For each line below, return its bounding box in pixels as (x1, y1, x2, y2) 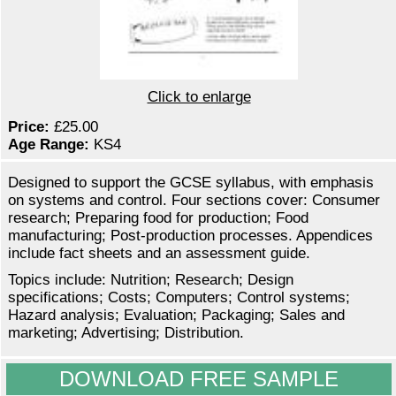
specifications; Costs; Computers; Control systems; (8, 289, 350, 307)
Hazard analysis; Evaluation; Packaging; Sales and (8, 307, 345, 324)
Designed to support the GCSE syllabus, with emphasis (8, 174, 374, 192)
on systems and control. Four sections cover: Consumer (8, 192, 380, 209)
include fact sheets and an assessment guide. (8, 245, 310, 263)
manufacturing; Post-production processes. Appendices (8, 227, 373, 245)
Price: (8, 118, 49, 136)
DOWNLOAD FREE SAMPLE (59, 367, 339, 392)
